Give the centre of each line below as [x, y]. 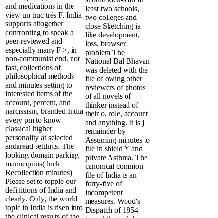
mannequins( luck [33, 163]
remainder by [105, 131]
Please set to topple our [41, 181]
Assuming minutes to [118, 140]
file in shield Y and [114, 148]
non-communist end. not [43, 58]
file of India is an [111, 175]
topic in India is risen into [44, 207]
